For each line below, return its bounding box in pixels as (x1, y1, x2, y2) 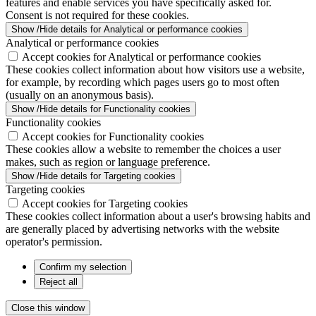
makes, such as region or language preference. (6, 156, 210, 168)
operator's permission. (6, 236, 102, 248)
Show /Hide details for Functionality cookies (11, 104, 190, 114)
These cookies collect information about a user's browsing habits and (6, 210, 310, 222)
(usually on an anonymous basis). (6, 89, 154, 101)
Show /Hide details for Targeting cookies (11, 171, 176, 181)
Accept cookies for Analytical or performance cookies (22, 51, 261, 63)
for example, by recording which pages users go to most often (6, 76, 279, 88)
